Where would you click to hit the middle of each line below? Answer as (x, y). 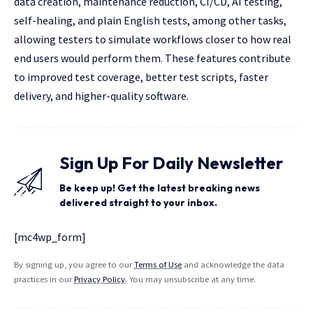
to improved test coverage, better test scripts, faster (141, 77)
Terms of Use (158, 265)
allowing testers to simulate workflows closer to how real (153, 39)
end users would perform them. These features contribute (152, 58)
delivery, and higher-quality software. (101, 96)
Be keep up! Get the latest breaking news (160, 188)
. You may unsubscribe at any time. (190, 279)
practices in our (44, 279)
